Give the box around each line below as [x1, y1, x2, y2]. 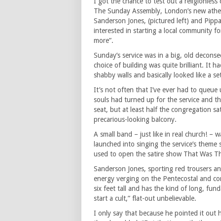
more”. [94, 37, 113, 45]
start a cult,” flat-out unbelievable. [94, 194, 196, 203]
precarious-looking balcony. [94, 115, 177, 124]
